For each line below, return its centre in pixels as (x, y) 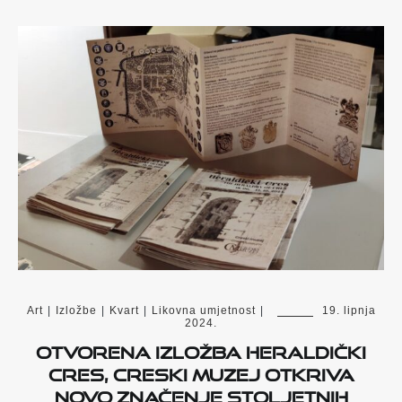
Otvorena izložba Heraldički (201, 350)
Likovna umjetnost (203, 311)
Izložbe (76, 311)
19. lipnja (349, 311)
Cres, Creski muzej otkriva (201, 372)
